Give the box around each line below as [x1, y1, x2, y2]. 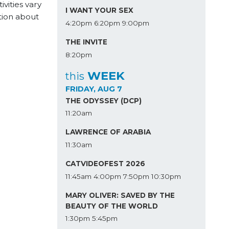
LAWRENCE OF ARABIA [65, 128, 151, 136]
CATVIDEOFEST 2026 [65, 159, 145, 168]
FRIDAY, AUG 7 [65, 84, 122, 94]
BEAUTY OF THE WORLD [65, 201, 158, 210]
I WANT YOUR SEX [65, 6, 133, 15]
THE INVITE [65, 38, 107, 47]
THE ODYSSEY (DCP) [65, 96, 142, 105]
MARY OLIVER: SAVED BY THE [65, 191, 175, 199]
